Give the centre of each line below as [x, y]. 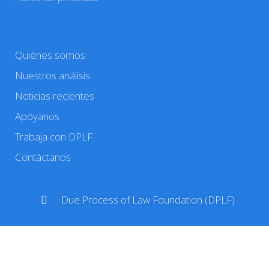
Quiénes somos [50, 55]
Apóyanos [37, 116]
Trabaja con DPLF [54, 137]
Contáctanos [43, 157]
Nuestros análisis [53, 76]
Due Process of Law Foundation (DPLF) [148, 200]
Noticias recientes [55, 96]
